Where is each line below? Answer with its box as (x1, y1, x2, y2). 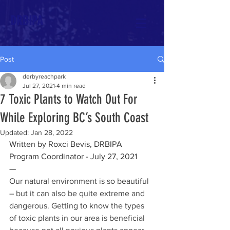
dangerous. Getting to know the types (9, 201, 146, 210)
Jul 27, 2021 (23, 82, 55, 89)
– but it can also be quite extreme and (9, 189, 147, 198)
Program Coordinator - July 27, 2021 (9, 152, 139, 161)
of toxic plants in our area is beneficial (9, 214, 147, 222)
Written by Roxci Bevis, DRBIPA (9, 140, 124, 148)
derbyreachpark (23, 73, 66, 80)
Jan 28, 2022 (31, 128, 73, 137)
